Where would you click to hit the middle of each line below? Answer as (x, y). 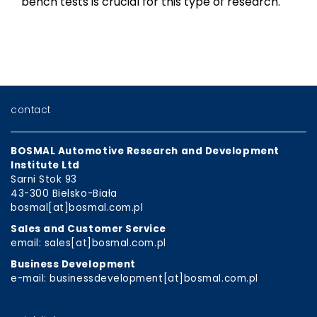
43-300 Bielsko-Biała (64, 194)
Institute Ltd (46, 166)
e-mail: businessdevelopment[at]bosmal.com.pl (134, 279)
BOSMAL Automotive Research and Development (145, 151)
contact (31, 110)
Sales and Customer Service (89, 229)
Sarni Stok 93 (44, 180)
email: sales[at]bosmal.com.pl (88, 243)
